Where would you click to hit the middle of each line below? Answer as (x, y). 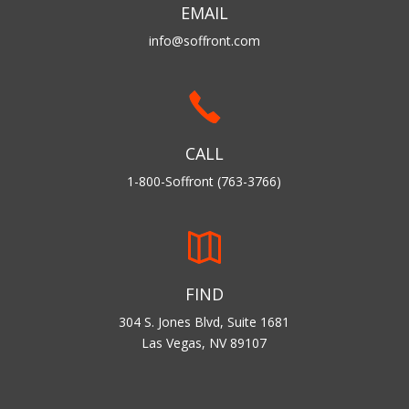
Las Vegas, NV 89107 (204, 343)
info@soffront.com (204, 41)
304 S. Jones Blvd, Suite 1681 (204, 322)
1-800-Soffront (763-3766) (204, 182)
